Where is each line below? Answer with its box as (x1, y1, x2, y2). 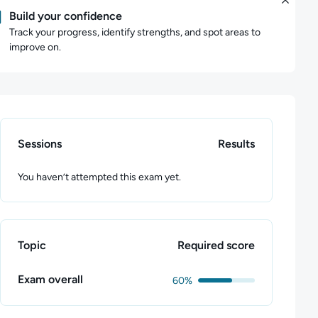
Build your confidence (9, 9, 122, 23)
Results (218, 137, 255, 150)
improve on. (9, 41, 61, 53)
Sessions (18, 137, 62, 150)
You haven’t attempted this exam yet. (18, 171, 181, 183)
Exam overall (18, 273, 83, 286)
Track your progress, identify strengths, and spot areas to (9, 26, 261, 38)
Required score (177, 238, 255, 252)
